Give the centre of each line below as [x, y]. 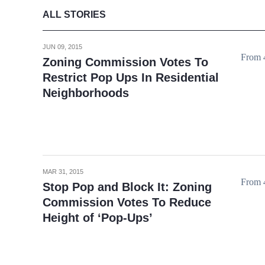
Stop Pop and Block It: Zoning [127, 187]
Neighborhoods [86, 93]
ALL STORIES [74, 14]
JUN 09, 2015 [62, 47]
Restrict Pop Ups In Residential [131, 77]
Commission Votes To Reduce [127, 202]
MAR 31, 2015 [63, 172]
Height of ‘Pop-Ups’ [98, 218]
